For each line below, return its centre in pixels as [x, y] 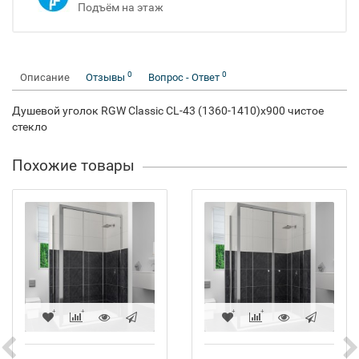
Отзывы [107, 77]
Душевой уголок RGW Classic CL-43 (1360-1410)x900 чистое [168, 111]
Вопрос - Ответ [185, 77]
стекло [30, 127]
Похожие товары [73, 165]
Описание [45, 77]
